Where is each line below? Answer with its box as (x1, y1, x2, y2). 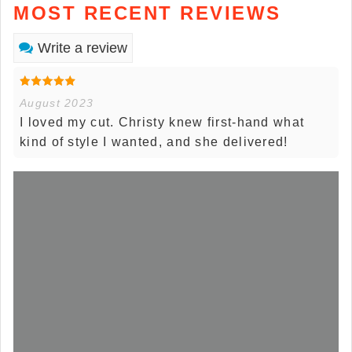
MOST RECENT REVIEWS (13, 2, 281, 24)
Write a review (38, 39, 127, 56)
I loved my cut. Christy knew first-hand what (20, 115, 305, 129)
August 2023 (20, 96, 94, 109)
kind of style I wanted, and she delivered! (20, 134, 288, 148)
